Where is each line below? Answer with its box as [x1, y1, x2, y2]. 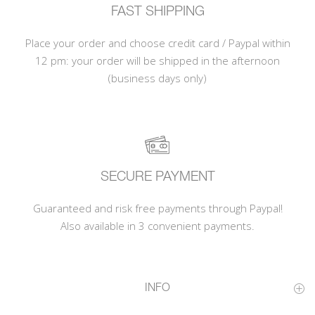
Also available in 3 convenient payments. [60, 219, 255, 233]
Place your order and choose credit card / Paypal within [25, 36, 290, 50]
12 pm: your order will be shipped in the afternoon [35, 53, 280, 67]
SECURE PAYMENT [100, 171, 215, 184]
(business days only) [108, 71, 207, 85]
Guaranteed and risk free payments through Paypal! [32, 201, 283, 215]
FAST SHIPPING [110, 6, 205, 18]
